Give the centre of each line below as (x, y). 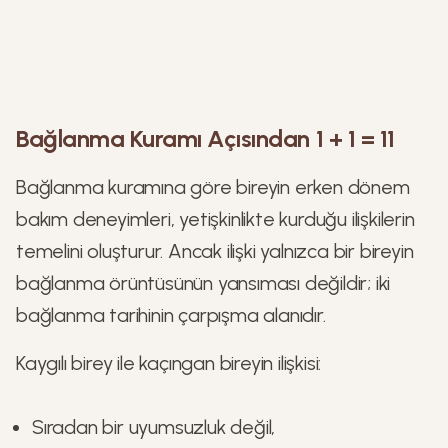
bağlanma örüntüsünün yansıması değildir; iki (203, 283)
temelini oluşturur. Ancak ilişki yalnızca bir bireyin (215, 251)
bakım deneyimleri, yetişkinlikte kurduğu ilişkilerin (215, 219)
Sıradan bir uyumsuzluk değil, (154, 427)
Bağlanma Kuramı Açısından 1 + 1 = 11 (205, 138)
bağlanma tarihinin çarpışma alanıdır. (171, 315)
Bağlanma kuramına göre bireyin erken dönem (213, 187)
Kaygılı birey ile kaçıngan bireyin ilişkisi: (169, 363)
